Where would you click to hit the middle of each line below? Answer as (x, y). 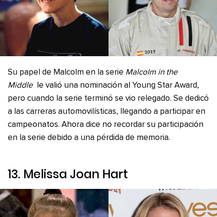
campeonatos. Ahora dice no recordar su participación (106, 125)
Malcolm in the (152, 72)
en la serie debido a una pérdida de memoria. (89, 138)
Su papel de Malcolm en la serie (67, 72)
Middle (20, 85)
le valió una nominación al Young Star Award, (117, 85)
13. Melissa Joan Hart (68, 174)
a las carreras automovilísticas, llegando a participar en (107, 112)
